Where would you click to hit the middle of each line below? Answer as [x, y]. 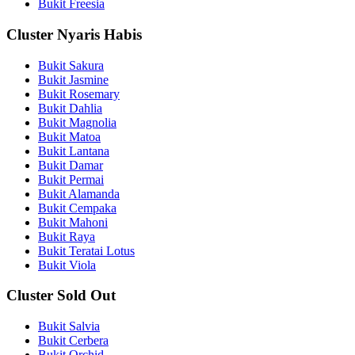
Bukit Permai [71, 179]
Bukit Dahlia [70, 108]
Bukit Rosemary [79, 94]
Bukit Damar [71, 165]
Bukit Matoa [69, 136]
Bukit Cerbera [73, 340]
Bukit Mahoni [73, 222]
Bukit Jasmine [73, 79]
